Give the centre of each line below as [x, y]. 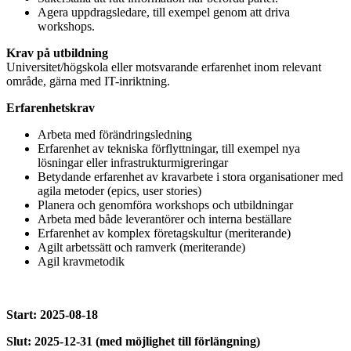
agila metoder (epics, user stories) [119, 191]
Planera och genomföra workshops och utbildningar [165, 205]
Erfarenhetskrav [51, 108]
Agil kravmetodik [81, 262]
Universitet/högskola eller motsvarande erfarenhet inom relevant [164, 67]
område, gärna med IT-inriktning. [88, 81]
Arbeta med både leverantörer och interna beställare [165, 219]
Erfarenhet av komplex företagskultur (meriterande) [164, 233]
